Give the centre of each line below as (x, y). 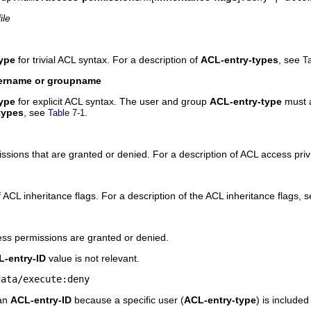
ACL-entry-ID (41, 300)
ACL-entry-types (239, 60)
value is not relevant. (93, 259)
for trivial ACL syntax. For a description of (108, 60)
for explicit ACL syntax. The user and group (112, 102)
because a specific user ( (128, 300)
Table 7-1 (66, 113)
